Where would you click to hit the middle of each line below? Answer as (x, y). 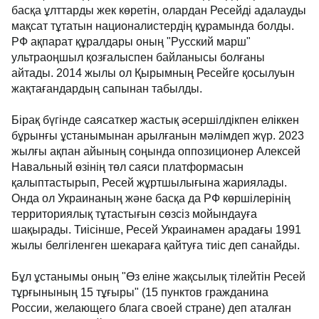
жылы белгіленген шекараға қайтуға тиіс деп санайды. (156, 246)
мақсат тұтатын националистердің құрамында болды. (153, 26)
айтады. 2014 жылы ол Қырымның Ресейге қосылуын (153, 73)
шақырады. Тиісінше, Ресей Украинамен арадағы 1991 (156, 230)
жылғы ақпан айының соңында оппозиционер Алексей (156, 152)
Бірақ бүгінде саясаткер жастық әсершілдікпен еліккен (155, 120)
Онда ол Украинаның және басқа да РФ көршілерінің (151, 199)
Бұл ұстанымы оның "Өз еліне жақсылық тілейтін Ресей (158, 277)
